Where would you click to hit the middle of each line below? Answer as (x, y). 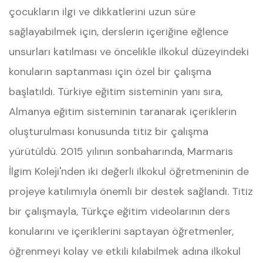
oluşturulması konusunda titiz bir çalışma (109, 131)
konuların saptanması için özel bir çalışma (110, 72)
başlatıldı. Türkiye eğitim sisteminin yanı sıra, (116, 92)
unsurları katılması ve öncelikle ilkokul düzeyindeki (129, 52)
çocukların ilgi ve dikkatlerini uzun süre (102, 12)
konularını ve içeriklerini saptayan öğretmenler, (121, 231)
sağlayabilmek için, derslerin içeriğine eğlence (119, 32)
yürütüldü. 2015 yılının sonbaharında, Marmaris (121, 151)
